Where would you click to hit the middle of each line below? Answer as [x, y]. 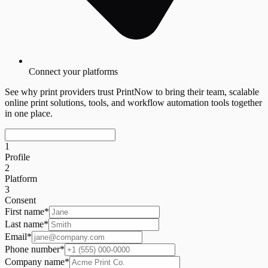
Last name [24, 224]
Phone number [32, 249]
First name [25, 211]
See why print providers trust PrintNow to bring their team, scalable [132, 92]
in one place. [29, 113]
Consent [20, 200]
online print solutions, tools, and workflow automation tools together [133, 102]
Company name [35, 261]
